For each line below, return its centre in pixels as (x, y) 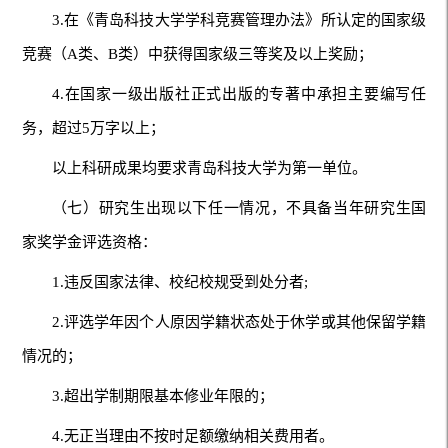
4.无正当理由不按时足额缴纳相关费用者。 (192, 435)
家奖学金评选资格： (89, 241)
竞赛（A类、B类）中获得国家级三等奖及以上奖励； (197, 53)
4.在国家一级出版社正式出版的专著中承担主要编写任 (239, 93)
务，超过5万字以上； (93, 127)
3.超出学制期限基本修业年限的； (162, 395)
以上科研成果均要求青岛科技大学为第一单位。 (209, 167)
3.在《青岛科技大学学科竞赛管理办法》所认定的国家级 (239, 19)
